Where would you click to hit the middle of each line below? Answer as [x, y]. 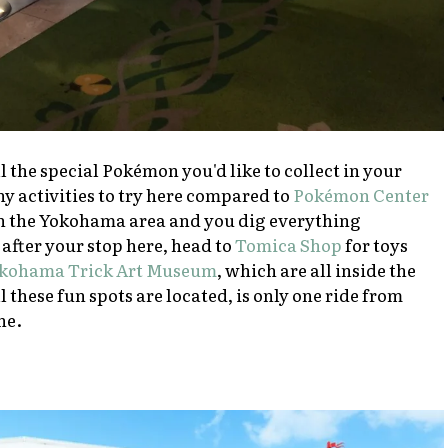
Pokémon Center [361, 194]
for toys [375, 244]
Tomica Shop [288, 244]
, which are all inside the [316, 269]
